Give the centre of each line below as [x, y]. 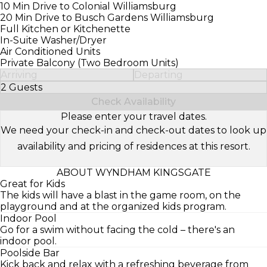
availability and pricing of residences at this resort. [133, 146]
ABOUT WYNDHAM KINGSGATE [133, 172]
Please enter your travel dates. [133, 116]
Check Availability [133, 101]
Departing [159, 74]
